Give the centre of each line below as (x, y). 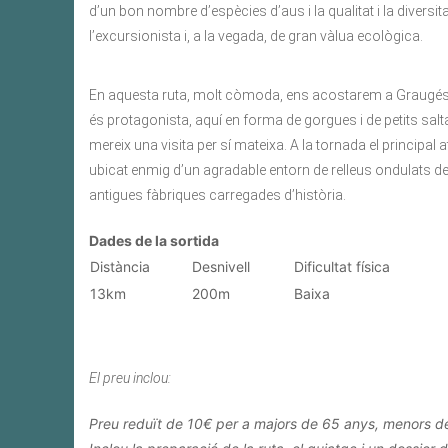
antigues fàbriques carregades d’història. (217, 195)
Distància (120, 267)
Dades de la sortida (154, 241)
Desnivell (221, 267)
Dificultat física (342, 267)
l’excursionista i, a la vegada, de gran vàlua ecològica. (256, 36)
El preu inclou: (130, 378)
